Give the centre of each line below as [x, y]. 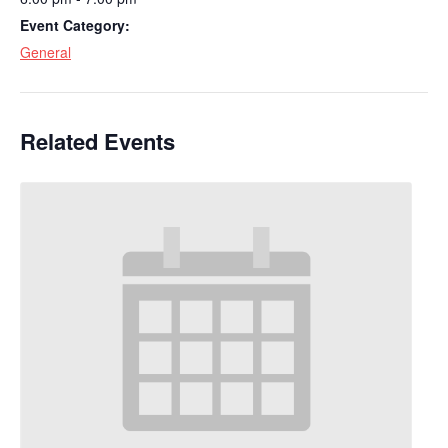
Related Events [97, 141]
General [45, 51]
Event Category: [75, 24]
